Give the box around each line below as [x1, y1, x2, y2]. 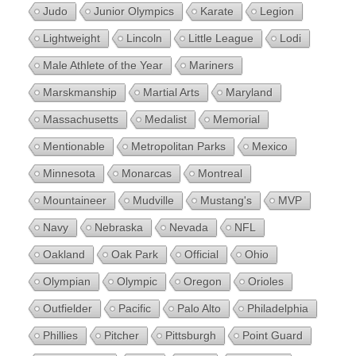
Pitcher [104, 328, 139, 342]
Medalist [145, 112, 187, 126]
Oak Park [111, 247, 158, 261]
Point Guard [242, 328, 303, 342]
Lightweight [43, 31, 100, 44]
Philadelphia [247, 301, 308, 315]
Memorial [213, 112, 260, 126]
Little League [188, 31, 253, 44]
